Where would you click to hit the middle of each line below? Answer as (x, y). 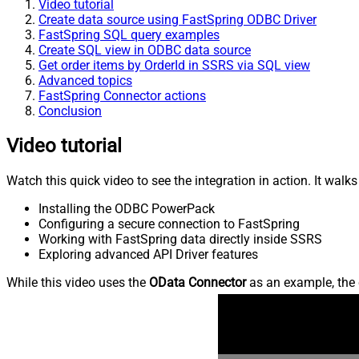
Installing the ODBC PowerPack (127, 208)
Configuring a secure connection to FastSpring (169, 224)
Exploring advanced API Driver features (148, 254)
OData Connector (198, 282)
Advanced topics (85, 80)
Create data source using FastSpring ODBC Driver (177, 19)
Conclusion (70, 111)
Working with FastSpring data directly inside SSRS (180, 239)
